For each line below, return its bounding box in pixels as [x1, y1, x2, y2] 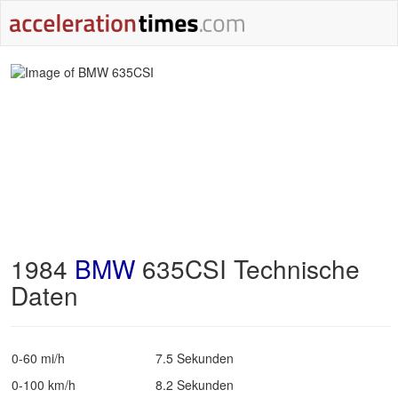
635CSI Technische [135, 251, 360, 286]
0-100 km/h [12, 376, 76, 394]
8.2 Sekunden [155, 376, 234, 394]
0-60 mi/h [12, 349, 65, 367]
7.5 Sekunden [155, 349, 234, 367]
